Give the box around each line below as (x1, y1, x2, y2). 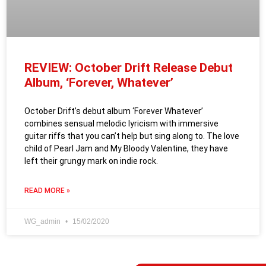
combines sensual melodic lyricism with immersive (24, 119, 218, 128)
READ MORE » (24, 186, 70, 195)
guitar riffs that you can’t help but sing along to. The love (24, 131, 239, 141)
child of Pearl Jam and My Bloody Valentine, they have (24, 144, 228, 153)
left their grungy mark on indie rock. (24, 156, 158, 166)
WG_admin (24, 217, 62, 226)
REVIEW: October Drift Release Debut (24, 61, 233, 75)
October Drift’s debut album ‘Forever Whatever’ (24, 106, 203, 116)
